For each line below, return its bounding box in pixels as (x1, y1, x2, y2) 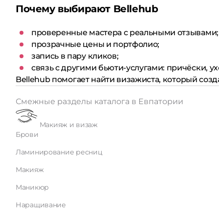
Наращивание (16, 200, 66, 210)
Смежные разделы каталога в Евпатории (16, 97, 183, 106)
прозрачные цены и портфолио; (31, 40, 160, 49)
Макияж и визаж (39, 120, 98, 130)
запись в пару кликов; (31, 51, 119, 61)
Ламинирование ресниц (16, 148, 103, 157)
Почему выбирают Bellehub (16, 3, 158, 15)
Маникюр (16, 183, 49, 192)
